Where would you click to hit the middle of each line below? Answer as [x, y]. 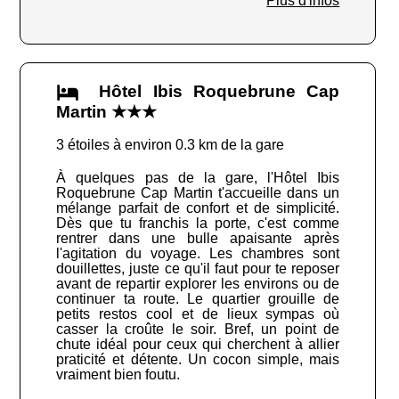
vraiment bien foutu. [118, 375]
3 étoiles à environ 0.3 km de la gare [171, 145]
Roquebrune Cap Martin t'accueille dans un [198, 193]
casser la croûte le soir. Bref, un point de [198, 330]
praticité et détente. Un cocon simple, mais [198, 360]
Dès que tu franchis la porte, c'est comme [198, 224]
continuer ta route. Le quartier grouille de [198, 299]
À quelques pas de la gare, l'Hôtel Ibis [198, 178]
